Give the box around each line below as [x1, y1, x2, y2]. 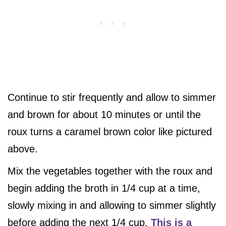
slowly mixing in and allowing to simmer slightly [8, 200, 216, 211]
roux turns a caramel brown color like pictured [8, 126, 212, 138]
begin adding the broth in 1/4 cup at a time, [8, 183, 200, 194]
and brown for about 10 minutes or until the [8, 109, 201, 121]
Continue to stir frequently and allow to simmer [8, 92, 216, 103]
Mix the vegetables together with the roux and [8, 165, 212, 177]
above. [8, 143, 38, 155]
